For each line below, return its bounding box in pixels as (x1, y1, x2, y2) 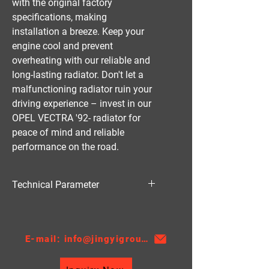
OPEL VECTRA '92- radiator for (12, 112, 141, 124)
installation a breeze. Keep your (12, 26, 144, 37)
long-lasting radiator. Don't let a (12, 69, 144, 80)
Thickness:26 (24, 215, 73, 225)
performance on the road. (12, 141, 119, 153)
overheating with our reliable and (12, 55, 150, 66)
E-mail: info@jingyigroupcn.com (25, 234, 183, 244)
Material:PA (24, 202, 77, 212)
